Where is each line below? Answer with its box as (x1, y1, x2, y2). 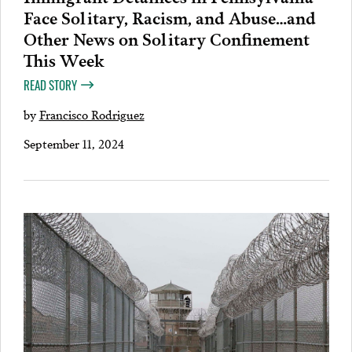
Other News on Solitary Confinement (23, 25, 310, 51)
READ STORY (23, 76, 77, 94)
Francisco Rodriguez (38, 104, 145, 124)
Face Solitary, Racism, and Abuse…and (23, 4, 316, 30)
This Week (23, 46, 104, 72)
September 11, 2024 (23, 134, 124, 153)
